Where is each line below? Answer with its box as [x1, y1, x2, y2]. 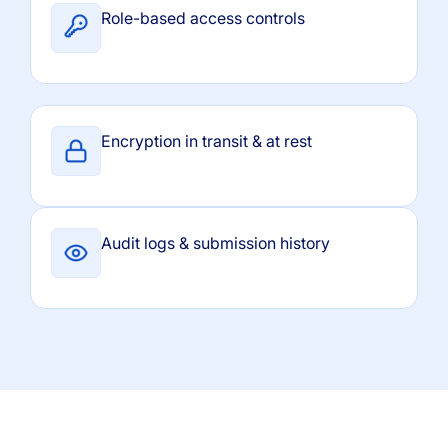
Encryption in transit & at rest [101, 130, 312, 151]
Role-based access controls [101, 7, 305, 28]
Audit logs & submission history [101, 232, 330, 253]
